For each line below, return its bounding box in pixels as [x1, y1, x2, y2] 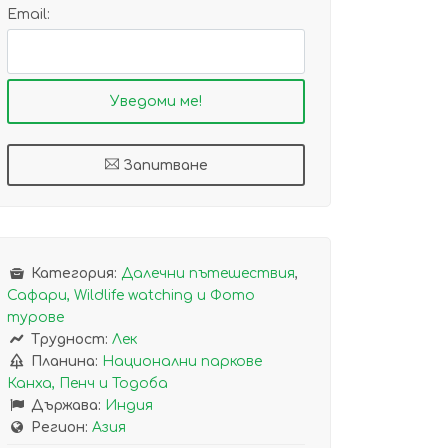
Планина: [30, 354, 98, 369]
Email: [7, 7, 50, 22]
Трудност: [30, 332, 108, 347]
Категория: [30, 266, 117, 281]
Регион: [30, 420, 88, 435]
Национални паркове [101, 354, 262, 369]
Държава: [30, 398, 101, 413]
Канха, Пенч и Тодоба [7, 376, 168, 391]
